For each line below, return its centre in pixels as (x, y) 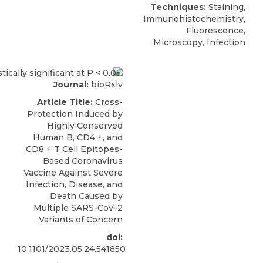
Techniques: (178, 7)
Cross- (108, 102)
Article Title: (65, 102)
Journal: (71, 84)
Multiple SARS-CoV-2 (78, 208)
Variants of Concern (81, 219)
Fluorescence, (216, 31)
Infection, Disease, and (74, 184)
